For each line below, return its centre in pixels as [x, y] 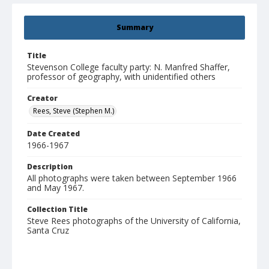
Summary [134, 28]
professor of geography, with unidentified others [121, 77]
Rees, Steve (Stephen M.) [74, 111]
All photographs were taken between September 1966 [132, 178]
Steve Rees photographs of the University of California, [134, 221]
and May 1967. [56, 188]
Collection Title [57, 210]
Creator [42, 98]
